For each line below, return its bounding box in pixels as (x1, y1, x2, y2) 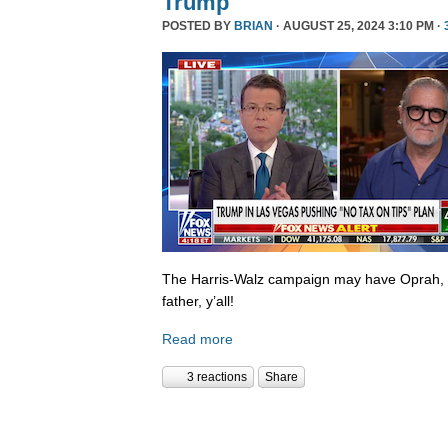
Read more (162, 330, 233, 347)
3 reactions (187, 370, 247, 385)
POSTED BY (162, 18, 234, 33)
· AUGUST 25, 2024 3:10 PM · (273, 18, 444, 33)
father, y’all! (162, 293, 234, 310)
